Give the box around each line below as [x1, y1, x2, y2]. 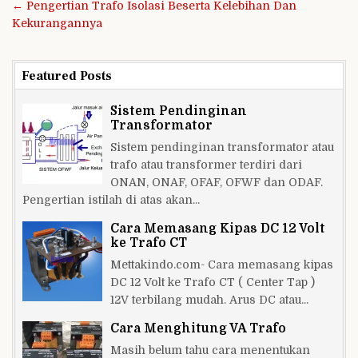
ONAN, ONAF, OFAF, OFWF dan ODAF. [110, 175, 323, 189]
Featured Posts [22, 67, 112, 84]
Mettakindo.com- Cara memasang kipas [110, 257, 333, 271]
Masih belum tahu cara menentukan [110, 343, 310, 356]
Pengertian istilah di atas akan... [22, 193, 200, 206]
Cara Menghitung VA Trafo [110, 320, 286, 336]
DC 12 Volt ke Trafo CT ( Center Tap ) [110, 275, 315, 288]
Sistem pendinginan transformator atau [110, 140, 334, 153]
